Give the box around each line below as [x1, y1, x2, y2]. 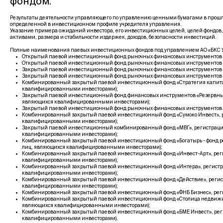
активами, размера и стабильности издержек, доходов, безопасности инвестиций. [10, 35, 217, 40]
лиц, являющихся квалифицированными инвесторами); [22, 145, 162, 150]
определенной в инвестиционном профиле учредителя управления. [10, 22, 182, 27]
